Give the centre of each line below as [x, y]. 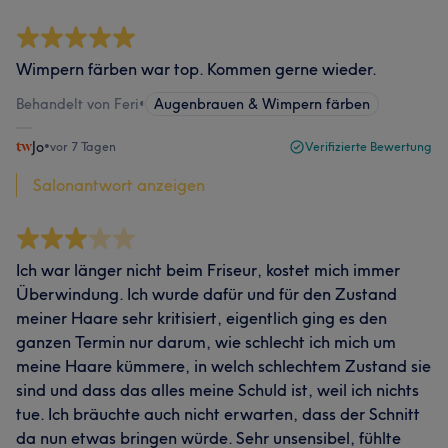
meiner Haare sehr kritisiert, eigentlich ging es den [201, 318]
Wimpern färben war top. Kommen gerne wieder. [196, 69]
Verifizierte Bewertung [368, 146]
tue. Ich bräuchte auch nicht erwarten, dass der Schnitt [218, 414]
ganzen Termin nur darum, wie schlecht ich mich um [206, 342]
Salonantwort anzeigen [119, 185]
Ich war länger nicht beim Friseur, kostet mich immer [208, 270]
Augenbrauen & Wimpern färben [262, 104]
